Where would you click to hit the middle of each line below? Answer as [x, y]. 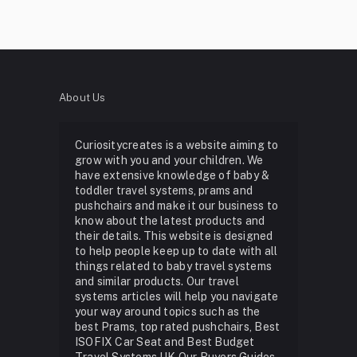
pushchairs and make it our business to [177, 205]
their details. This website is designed [174, 235]
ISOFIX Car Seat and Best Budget [165, 341]
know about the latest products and [170, 220]
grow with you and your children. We [169, 160]
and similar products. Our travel [157, 281]
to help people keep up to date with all [176, 251]
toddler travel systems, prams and [164, 190]
